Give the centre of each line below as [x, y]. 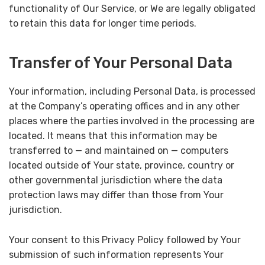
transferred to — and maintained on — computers [119, 151]
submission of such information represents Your [116, 254]
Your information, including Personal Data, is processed [132, 92]
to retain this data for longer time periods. [103, 23]
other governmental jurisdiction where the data [116, 180]
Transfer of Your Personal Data [121, 62]
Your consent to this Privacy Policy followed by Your [125, 240]
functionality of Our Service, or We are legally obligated [132, 8]
